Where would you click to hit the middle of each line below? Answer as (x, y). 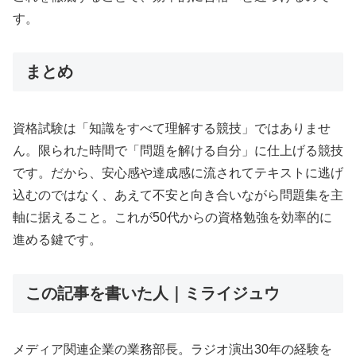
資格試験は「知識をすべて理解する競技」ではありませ (172, 128)
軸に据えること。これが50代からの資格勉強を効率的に (172, 217)
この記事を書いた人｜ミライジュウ (153, 293)
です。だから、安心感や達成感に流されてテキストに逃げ (178, 172)
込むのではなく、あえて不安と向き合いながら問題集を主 (178, 195)
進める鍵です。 (57, 239)
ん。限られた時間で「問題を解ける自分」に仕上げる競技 (178, 150)
